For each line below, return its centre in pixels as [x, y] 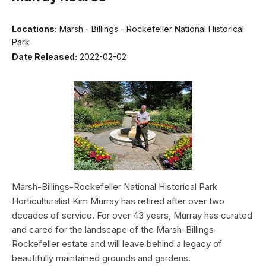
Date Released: [45, 57]
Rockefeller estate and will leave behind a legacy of [117, 244]
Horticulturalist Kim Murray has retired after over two [118, 201]
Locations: [34, 28]
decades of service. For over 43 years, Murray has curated [132, 216]
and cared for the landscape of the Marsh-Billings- [115, 230]
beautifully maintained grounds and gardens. [101, 258]
